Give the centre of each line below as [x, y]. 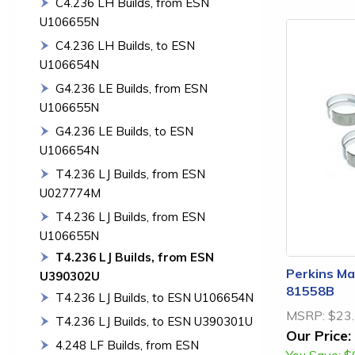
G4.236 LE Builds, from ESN [132, 88]
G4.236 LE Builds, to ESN [124, 131]
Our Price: [319, 335]
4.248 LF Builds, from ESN [127, 345]
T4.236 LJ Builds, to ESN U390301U [154, 321]
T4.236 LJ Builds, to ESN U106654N [155, 298]
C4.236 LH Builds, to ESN [125, 46]
